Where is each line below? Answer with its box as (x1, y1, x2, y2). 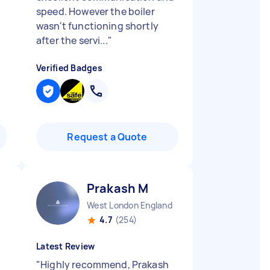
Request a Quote (67, 130, 148, 143)
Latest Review (36, 240, 95, 252)
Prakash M (87, 180, 149, 196)
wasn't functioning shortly (36, 19, 159, 33)
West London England (87, 199, 172, 211)
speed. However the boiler (36, 5, 155, 18)
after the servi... (36, 34, 108, 47)
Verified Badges (36, 62, 102, 74)
